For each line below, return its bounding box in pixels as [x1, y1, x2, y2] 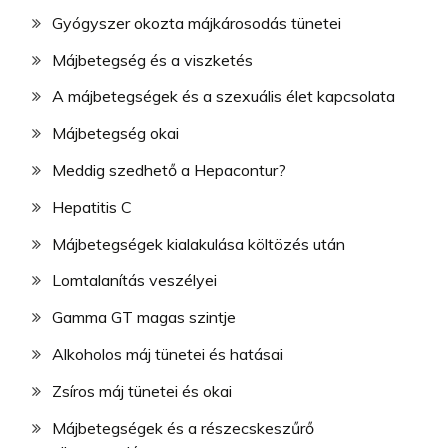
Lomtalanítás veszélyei [52, 270, 217, 291]
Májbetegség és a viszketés [52, 49, 253, 70]
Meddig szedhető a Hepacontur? [52, 160, 286, 181]
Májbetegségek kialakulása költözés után [52, 233, 345, 254]
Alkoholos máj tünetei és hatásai [52, 344, 283, 364]
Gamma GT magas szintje [52, 307, 236, 328]
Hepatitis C [52, 196, 132, 217]
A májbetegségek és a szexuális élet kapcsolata [52, 86, 395, 107]
